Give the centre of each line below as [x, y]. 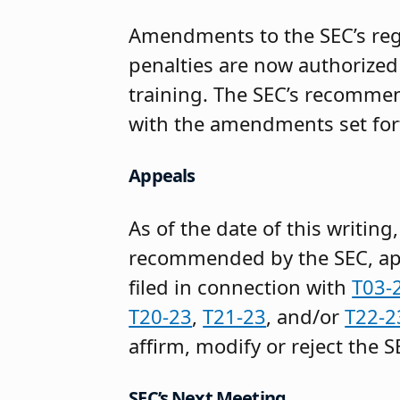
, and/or [306, 317]
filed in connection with [241, 287]
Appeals [162, 176]
